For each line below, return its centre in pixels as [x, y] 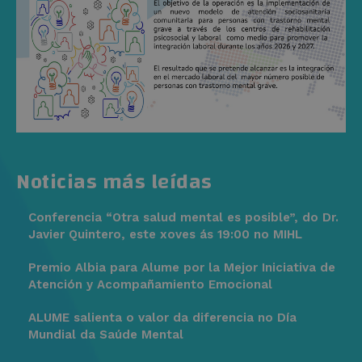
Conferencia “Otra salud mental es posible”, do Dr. [183, 217]
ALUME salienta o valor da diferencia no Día [162, 317]
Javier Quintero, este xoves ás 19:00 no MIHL [165, 234]
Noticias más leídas [114, 181]
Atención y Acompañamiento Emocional [150, 284]
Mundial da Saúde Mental [106, 334]
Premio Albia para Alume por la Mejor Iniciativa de [182, 267]
